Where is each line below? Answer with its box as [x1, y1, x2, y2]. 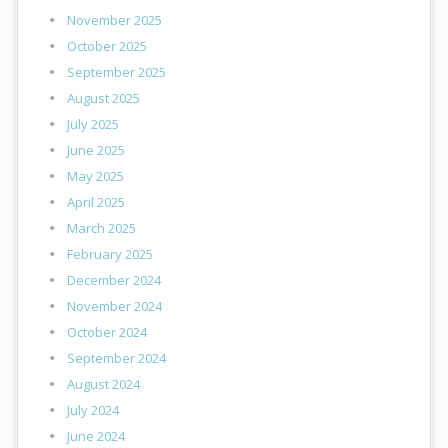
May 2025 [67, 167, 125, 186]
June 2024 [67, 427, 126, 446]
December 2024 [67, 271, 162, 290]
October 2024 [67, 323, 148, 342]
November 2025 [67, 11, 163, 30]
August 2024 [67, 375, 141, 394]
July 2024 [67, 401, 120, 420]
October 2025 [67, 37, 148, 56]
